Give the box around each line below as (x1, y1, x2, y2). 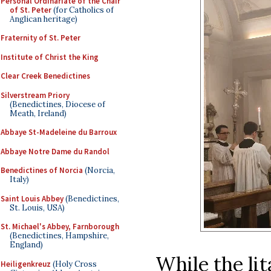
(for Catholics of (51, 4, 114, 15)
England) (10, 240, 43, 250)
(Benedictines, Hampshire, (10, 230, 109, 241)
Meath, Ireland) (10, 108, 67, 119)
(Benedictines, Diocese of (10, 99, 105, 109)
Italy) (10, 174, 29, 184)
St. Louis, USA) (10, 202, 65, 213)
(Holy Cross (51, 258, 97, 269)
